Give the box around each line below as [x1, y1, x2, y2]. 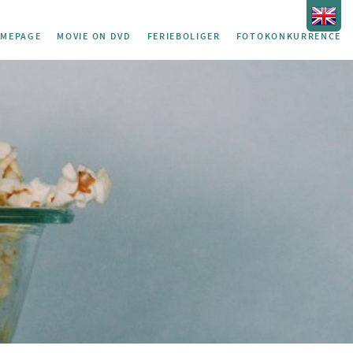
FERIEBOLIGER [147, 30, 221, 42]
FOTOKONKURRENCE [236, 30, 341, 42]
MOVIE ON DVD [57, 30, 132, 42]
